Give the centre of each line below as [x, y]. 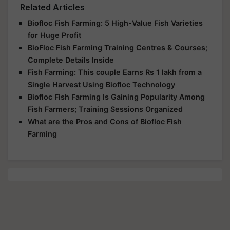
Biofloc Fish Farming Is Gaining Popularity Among [116, 97]
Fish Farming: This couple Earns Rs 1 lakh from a [115, 72]
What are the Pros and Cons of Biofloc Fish [105, 121]
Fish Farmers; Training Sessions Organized [105, 109]
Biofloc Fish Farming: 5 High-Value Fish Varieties [115, 23]
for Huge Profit [54, 35]
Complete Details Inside [71, 60]
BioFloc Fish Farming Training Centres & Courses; [118, 47]
